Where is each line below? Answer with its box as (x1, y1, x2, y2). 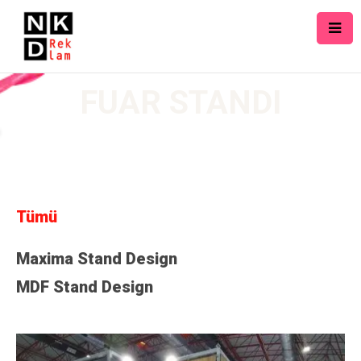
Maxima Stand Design (16, 249, 177, 268)
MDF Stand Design (16, 277, 153, 297)
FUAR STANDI (79, 84, 282, 122)
